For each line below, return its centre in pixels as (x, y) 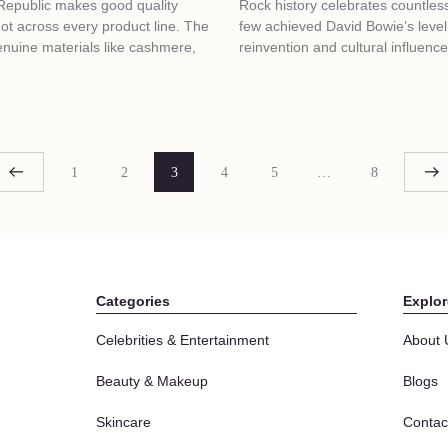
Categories (133, 301)
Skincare (123, 422)
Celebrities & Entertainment (182, 340)
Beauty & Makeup (152, 381)
